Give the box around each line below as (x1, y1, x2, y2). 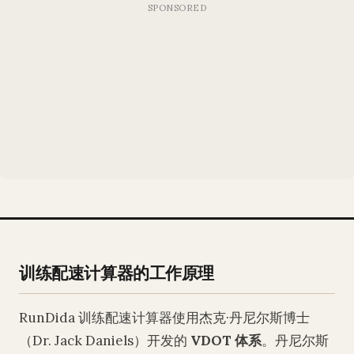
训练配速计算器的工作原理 (19, 261, 215, 283)
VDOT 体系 (190, 332, 262, 349)
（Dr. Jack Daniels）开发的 (19, 332, 190, 349)
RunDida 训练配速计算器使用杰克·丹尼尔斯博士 (19, 309, 310, 326)
